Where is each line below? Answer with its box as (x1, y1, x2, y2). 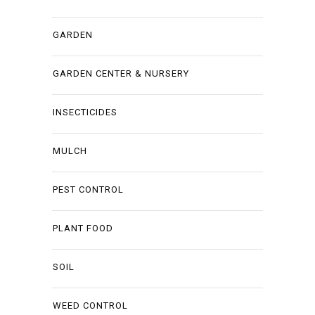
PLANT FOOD (53, 223, 113, 233)
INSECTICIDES (53, 107, 117, 117)
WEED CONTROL (53, 300, 128, 311)
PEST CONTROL (53, 184, 124, 195)
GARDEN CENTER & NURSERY (53, 68, 189, 79)
